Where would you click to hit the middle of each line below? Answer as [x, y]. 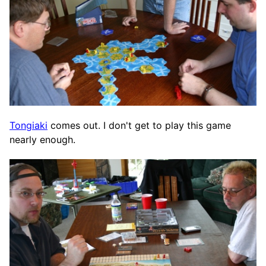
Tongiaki [28, 125]
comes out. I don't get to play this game [139, 125]
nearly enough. [42, 139]
